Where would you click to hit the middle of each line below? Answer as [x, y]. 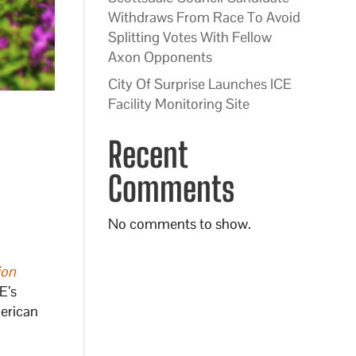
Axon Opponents [160, 57]
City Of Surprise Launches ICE [199, 84]
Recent [147, 155]
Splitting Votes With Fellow [190, 37]
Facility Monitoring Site [178, 104]
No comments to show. [179, 224]
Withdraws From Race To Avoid [204, 17]
